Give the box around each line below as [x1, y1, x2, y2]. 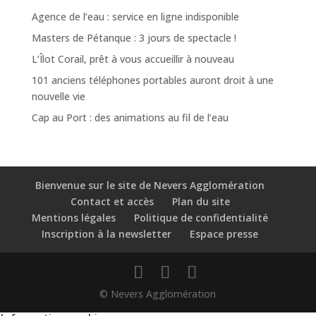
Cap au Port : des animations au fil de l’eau [31, 111, 229, 125]
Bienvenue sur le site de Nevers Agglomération [35, 178, 265, 193]
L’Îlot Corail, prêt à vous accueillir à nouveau [31, 52, 234, 66]
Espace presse [190, 227, 259, 241]
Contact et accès [70, 195, 154, 209]
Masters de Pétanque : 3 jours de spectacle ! [31, 31, 236, 45]
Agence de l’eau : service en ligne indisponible [31, 10, 239, 24]
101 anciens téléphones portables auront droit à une [31, 73, 274, 87]
